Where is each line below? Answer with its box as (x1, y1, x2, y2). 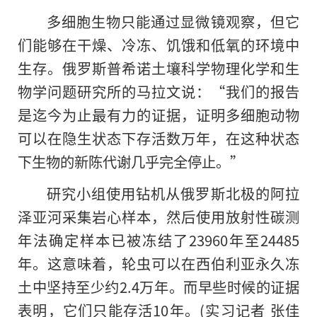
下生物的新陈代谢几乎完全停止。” (18, 151, 244, 173)
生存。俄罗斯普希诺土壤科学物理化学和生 (18, 57, 299, 79)
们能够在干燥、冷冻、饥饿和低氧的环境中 (18, 34, 299, 56)
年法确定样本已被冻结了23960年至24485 (18, 229, 299, 251)
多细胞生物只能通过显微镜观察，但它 (46, 11, 299, 33)
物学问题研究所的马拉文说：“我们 (18, 81, 255, 103)
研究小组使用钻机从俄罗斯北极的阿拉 (46, 183, 299, 204)
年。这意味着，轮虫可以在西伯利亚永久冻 (18, 253, 299, 275)
